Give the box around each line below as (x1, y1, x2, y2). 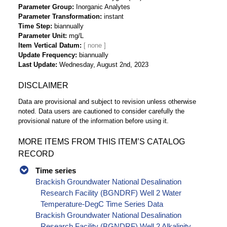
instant (104, 13, 124, 21)
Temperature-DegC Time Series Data (41, 200, 164, 209)
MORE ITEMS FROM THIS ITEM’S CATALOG (18, 137, 185, 146)
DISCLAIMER (18, 81, 68, 90)
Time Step (18, 22, 50, 30)
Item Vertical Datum (18, 42, 80, 50)
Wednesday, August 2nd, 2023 (59, 61, 148, 69)
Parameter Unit (18, 32, 65, 40)
